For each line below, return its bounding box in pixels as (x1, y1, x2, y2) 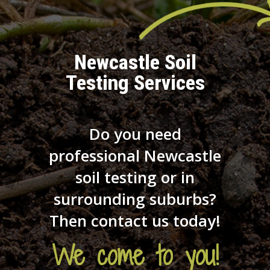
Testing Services (65, 71, 205, 95)
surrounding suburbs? (54, 188, 216, 210)
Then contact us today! (49, 210, 221, 231)
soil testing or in (75, 166, 195, 188)
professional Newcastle (49, 145, 221, 166)
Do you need (89, 123, 181, 145)
